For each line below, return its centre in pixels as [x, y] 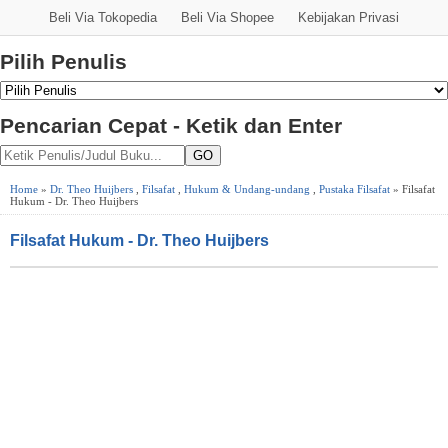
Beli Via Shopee [227, 18]
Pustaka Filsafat [354, 188]
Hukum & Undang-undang [247, 188]
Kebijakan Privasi [348, 18]
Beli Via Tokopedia [103, 18]
